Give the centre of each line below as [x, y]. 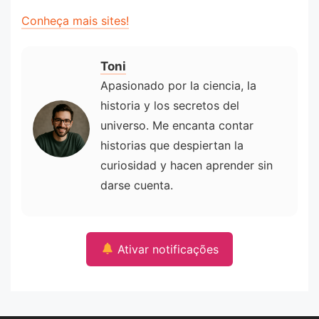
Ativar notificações [166, 249]
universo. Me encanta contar [177, 126]
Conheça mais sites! [75, 21]
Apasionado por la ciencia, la [178, 86]
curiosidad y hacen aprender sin [187, 166]
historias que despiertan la [172, 146]
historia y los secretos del [170, 106]
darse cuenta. [137, 185]
